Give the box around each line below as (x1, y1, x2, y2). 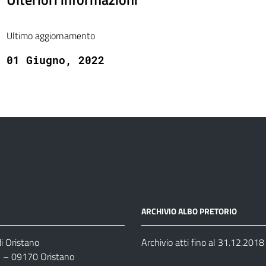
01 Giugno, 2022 (6, 53, 104, 67)
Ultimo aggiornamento (6, 28, 95, 43)
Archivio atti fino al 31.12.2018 (141, 235, 264, 249)
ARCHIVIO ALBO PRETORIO (141, 205, 237, 217)
